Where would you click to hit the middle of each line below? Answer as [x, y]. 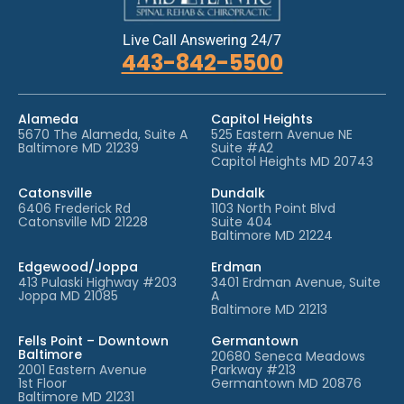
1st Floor [42, 383]
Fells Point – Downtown [93, 340]
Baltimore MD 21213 [269, 309]
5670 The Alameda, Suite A [103, 134]
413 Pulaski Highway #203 [97, 282]
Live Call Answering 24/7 [202, 40]
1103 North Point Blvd [273, 208]
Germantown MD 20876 [286, 383]
